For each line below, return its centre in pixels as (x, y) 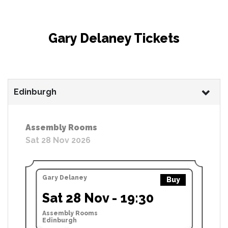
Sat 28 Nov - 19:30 (98, 198)
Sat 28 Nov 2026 (58, 140)
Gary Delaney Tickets (114, 38)
